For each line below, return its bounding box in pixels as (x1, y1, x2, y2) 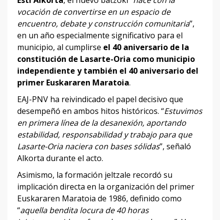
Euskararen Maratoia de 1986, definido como (17, 192, 182, 204)
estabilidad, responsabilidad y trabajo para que (17, 129, 192, 140)
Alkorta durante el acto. (17, 152, 103, 164)
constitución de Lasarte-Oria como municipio (17, 53, 195, 64)
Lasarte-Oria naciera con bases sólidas (17, 140, 160, 152)
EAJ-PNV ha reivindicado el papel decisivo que (17, 93, 183, 105)
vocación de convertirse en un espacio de (17, 6, 170, 17)
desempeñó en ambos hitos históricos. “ (17, 105, 164, 116)
